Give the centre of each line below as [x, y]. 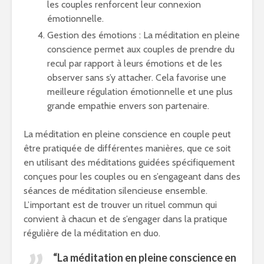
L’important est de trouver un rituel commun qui [120, 205]
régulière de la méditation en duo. [92, 233]
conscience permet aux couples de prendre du [141, 49]
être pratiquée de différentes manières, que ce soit [127, 148]
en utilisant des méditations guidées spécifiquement [129, 162]
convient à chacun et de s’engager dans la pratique [126, 219]
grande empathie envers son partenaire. [128, 106]
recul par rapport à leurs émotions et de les [135, 63]
